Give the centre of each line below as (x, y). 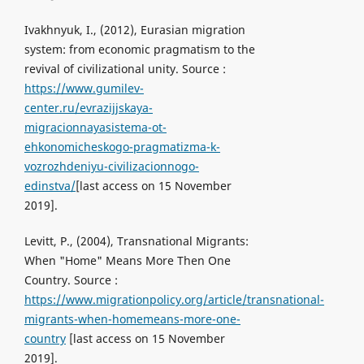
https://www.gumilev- (84, 89)
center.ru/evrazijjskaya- (88, 108)
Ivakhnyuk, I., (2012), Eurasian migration (134, 30)
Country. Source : (71, 280)
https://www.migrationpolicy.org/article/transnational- (174, 300)
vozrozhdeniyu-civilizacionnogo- (111, 167)
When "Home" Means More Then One (127, 261)
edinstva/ (50, 186)
